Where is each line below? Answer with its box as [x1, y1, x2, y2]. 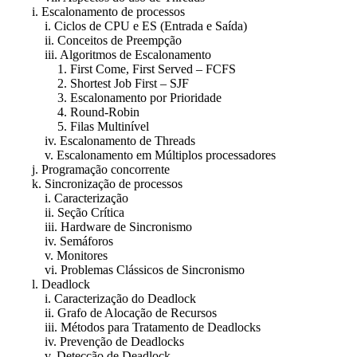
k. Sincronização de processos [6, 176, 182, 190]
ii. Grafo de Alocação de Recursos [6, 305, 217, 320]
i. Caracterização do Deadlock [6, 291, 196, 305]
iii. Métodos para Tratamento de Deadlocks [6, 320, 261, 334]
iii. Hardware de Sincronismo [6, 219, 192, 233]
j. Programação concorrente [6, 162, 170, 176]
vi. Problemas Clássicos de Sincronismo [6, 262, 245, 277]
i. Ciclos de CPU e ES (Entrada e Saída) [6, 18, 247, 33]
